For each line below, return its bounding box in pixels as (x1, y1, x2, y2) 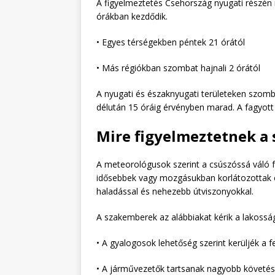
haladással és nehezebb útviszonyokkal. (96, 185, 254, 197)
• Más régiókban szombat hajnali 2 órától (96, 61, 260, 74)
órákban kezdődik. (96, 10, 168, 22)
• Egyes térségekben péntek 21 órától (96, 36, 245, 48)
